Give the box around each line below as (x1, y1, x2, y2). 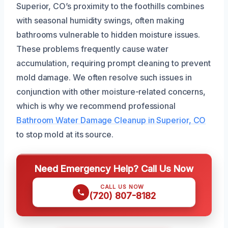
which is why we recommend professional (16, 100, 176, 111)
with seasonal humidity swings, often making (16, 15, 184, 25)
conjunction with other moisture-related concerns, (16, 86, 206, 97)
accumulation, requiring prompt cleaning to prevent (16, 58, 211, 68)
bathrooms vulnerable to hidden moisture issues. (16, 29, 201, 40)
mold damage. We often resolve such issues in (16, 72, 192, 82)
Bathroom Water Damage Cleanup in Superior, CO (16, 115, 206, 125)
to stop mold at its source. (16, 129, 113, 139)
